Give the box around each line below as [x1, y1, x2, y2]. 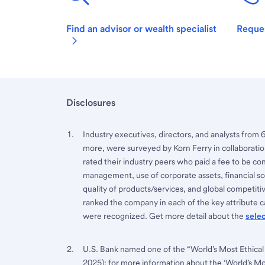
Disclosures [66, 96, 115, 108]
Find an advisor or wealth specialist [66, 22, 216, 34]
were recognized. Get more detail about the [83, 211, 245, 221]
